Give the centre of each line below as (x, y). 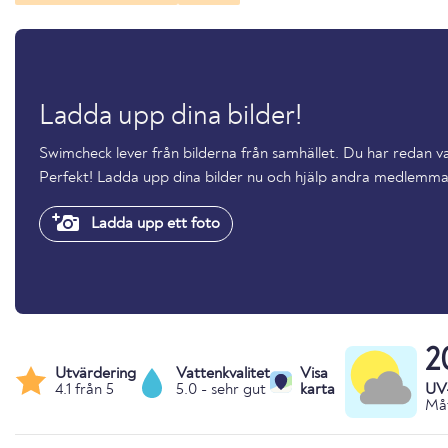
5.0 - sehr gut (221, 389)
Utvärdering (95, 373)
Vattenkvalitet (223, 373)
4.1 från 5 (84, 389)
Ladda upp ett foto (153, 223)
